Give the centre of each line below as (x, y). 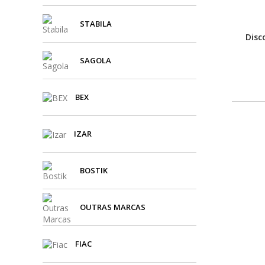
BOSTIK (94, 170)
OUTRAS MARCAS (113, 207)
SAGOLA (96, 60)
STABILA (96, 24)
